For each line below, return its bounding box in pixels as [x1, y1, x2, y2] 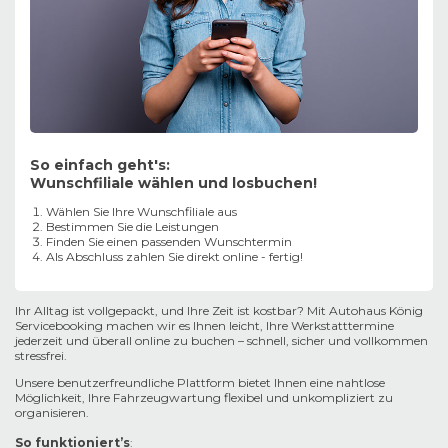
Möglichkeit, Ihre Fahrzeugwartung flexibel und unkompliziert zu [15, 389, 393, 405]
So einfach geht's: [30, 155, 170, 174]
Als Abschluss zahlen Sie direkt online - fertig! [46, 248, 303, 264]
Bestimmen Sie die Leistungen [46, 218, 219, 234]
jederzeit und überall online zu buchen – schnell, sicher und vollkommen [15, 332, 428, 348]
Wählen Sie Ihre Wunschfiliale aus [46, 203, 237, 219]
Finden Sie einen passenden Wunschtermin [46, 233, 292, 249]
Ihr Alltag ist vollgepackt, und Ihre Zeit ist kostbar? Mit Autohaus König [15, 302, 423, 318]
